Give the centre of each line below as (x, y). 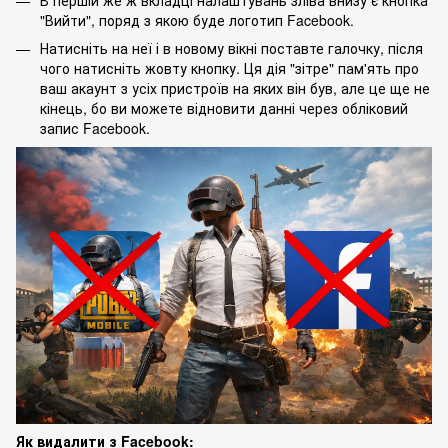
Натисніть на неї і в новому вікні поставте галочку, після (231, 48)
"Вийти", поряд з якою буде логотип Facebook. (197, 19)
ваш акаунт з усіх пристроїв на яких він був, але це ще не (235, 88)
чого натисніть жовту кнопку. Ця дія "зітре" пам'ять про (229, 68)
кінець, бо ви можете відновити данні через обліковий (224, 108)
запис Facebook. (95, 128)
